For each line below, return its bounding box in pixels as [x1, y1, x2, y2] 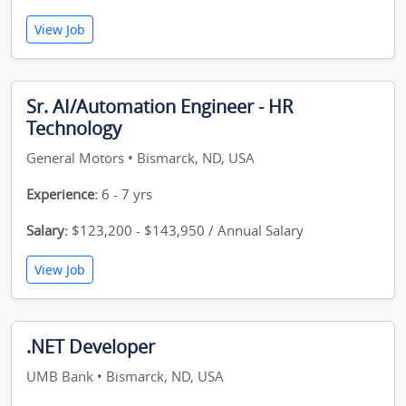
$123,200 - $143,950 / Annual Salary [68, 221, 304, 239]
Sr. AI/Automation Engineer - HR [26, 94, 293, 119]
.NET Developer [26, 334, 155, 359]
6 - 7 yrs [98, 185, 152, 203]
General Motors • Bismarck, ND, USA [26, 149, 255, 167]
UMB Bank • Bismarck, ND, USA [26, 367, 224, 385]
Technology [26, 116, 121, 140]
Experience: [26, 185, 98, 203]
